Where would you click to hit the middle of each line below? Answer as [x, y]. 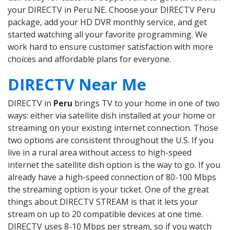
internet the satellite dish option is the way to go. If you [114, 165]
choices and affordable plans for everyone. [89, 59]
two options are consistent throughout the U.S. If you [111, 140]
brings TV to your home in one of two [146, 103]
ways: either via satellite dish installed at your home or [112, 116]
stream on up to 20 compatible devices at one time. [105, 214]
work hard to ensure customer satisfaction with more [110, 47]
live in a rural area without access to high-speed [100, 153]
